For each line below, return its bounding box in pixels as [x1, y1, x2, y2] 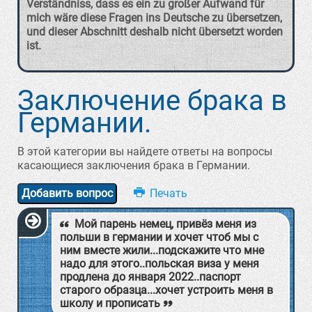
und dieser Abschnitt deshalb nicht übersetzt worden [26, 25, 283, 38]
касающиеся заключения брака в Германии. [17, 159, 250, 172]
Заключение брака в [17, 84, 287, 117]
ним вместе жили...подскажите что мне [60, 244, 264, 257]
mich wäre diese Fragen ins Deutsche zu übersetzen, [26, 11, 282, 24]
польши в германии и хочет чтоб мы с [60, 231, 258, 244]
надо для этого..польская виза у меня [60, 257, 259, 270]
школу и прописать [60, 297, 160, 310]
